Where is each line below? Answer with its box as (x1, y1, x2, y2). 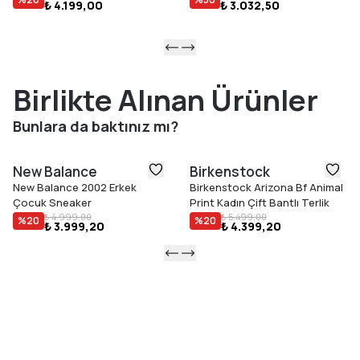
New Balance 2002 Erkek (13, 180, 137, 195)
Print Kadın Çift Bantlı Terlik (190, 195, 329, 211)
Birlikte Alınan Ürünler (13, 80, 318, 121)
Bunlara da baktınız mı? (13, 117, 178, 137)
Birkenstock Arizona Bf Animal (190, 180, 343, 195)
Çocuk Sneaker (13, 195, 92, 211)
